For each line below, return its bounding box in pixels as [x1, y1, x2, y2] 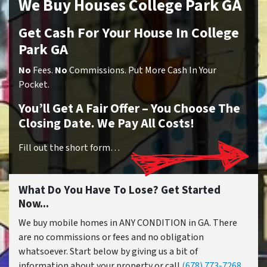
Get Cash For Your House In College [18, 23, 239, 44]
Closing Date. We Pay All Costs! [18, 114, 194, 133]
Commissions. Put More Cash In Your [67, 64, 216, 77]
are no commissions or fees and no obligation [18, 231, 204, 244]
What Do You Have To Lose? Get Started [18, 182, 221, 199]
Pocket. [18, 78, 49, 92]
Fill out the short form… [18, 141, 120, 155]
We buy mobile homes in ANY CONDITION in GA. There [18, 216, 237, 230]
